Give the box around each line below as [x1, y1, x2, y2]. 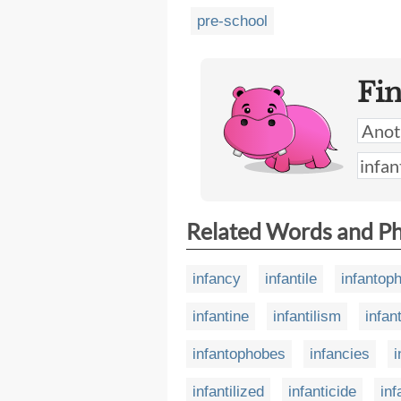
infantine [192, 308, 249, 325]
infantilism [273, 308, 341, 325]
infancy [192, 270, 241, 287]
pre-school [197, 13, 268, 30]
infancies [310, 346, 370, 363]
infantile [265, 270, 317, 287]
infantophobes [192, 346, 286, 363]
